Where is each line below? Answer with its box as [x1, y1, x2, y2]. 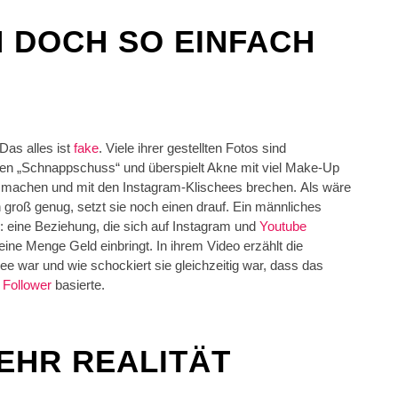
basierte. [55, 277, 105, 293]
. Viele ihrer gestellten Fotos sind [99, 140, 286, 156]
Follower [3, 277, 55, 293]
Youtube [259, 219, 306, 235]
